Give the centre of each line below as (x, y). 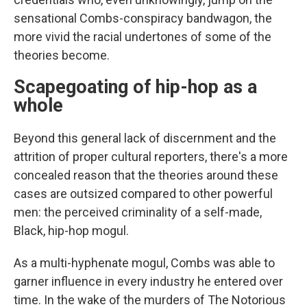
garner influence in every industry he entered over (148, 281)
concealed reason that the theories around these (146, 175)
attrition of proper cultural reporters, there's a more (151, 156)
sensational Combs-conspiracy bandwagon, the (143, 18)
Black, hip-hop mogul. (71, 230)
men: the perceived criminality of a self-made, (138, 212)
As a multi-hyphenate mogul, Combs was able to (144, 262)
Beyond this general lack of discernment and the (145, 138)
